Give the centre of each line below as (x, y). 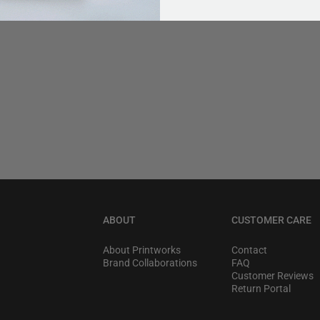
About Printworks (142, 250)
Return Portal (261, 289)
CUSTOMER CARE (271, 220)
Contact (249, 250)
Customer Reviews (272, 276)
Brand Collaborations (150, 263)
